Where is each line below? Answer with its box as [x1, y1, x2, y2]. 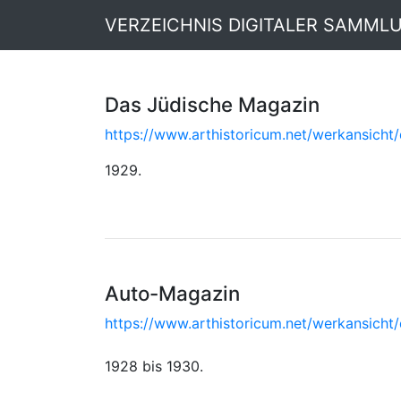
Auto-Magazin [105, 281, 240, 305]
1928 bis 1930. [105, 357, 203, 375]
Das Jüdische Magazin [105, 92, 320, 116]
